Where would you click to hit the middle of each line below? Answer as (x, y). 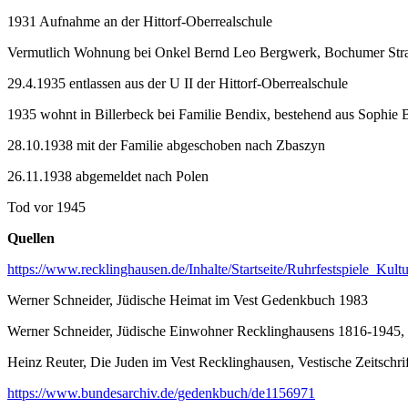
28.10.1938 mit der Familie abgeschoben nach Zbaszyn (166, 145)
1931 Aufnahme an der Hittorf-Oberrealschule (140, 21)
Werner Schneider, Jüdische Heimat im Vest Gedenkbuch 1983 (188, 300)
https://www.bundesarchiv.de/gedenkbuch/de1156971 (161, 393)
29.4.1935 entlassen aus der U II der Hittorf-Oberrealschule (178, 83)
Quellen (31, 238)
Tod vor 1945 (46, 207)
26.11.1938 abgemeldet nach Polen (108, 176)
